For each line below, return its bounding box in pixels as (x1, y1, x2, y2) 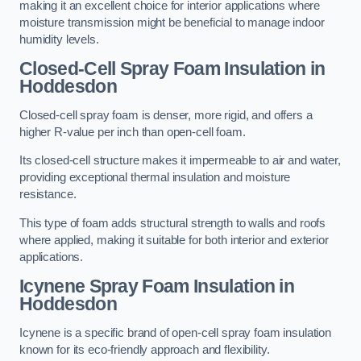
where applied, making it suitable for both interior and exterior (19, 233, 329, 247)
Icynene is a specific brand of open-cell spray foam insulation (19, 326, 331, 339)
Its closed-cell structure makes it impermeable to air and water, (19, 154, 341, 168)
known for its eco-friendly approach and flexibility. (19, 343, 270, 356)
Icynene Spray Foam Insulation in (19, 276, 295, 297)
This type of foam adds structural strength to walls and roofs (19, 216, 326, 230)
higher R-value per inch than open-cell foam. (19, 125, 246, 139)
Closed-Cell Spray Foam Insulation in (19, 58, 326, 80)
